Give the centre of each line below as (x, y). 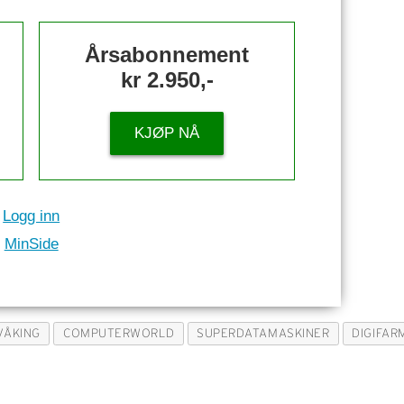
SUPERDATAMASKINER (263, 334)
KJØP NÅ (167, 133)
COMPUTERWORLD (119, 334)
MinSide (31, 244)
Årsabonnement (167, 54)
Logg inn (32, 216)
